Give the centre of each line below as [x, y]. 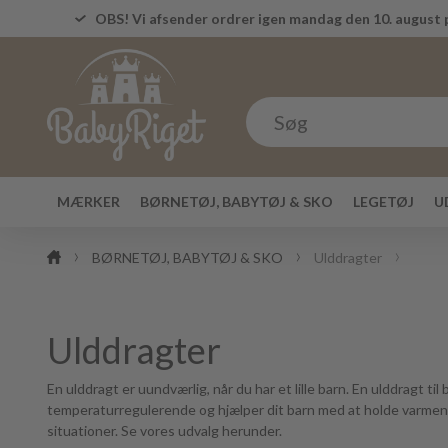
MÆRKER [88, 201]
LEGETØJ [383, 201]
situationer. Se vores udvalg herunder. [164, 430]
